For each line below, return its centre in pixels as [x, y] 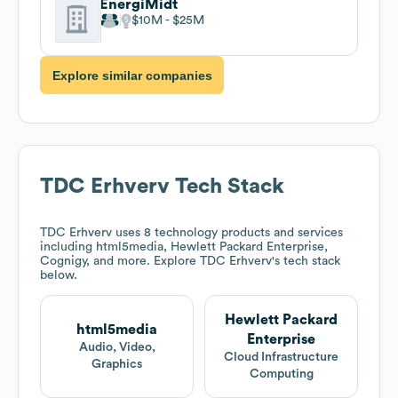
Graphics [117, 365]
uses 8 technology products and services [227, 233]
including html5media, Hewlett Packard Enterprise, [184, 247]
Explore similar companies [132, 75]
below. [59, 276]
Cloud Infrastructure [281, 358]
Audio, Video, [117, 348]
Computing [281, 374]
